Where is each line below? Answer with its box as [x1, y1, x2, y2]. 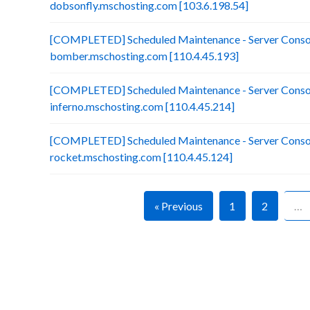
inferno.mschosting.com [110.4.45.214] [50, 100, 235, 113]
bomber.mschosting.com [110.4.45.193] [50, 49, 239, 62]
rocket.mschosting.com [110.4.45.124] [50, 150, 232, 163]
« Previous [154, 199, 203, 212]
